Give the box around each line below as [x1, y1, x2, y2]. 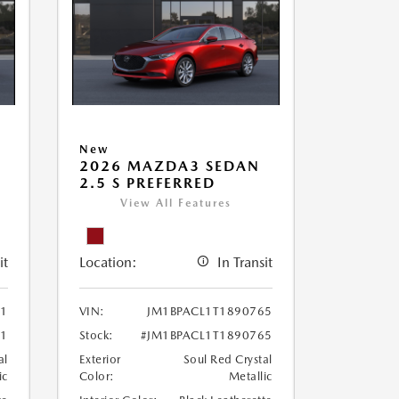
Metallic [228, 370, 273, 384]
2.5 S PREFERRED [78, 175, 216, 192]
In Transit [216, 254, 273, 272]
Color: [78, 370, 115, 384]
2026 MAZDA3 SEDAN [78, 158, 260, 175]
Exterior [78, 353, 121, 367]
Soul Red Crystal [183, 353, 273, 367]
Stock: [78, 329, 114, 343]
